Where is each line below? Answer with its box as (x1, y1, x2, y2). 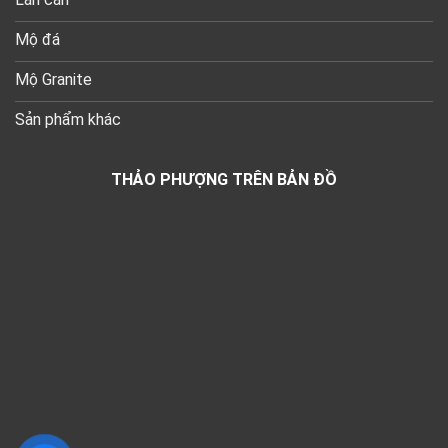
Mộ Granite (15, 70, 92, 90)
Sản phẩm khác (15, 110, 121, 130)
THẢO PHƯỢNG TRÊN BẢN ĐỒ (111, 170, 337, 190)
